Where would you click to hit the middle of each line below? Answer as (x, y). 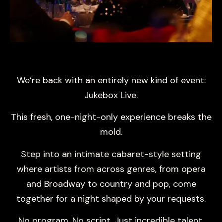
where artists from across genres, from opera (111, 169)
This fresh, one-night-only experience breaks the (111, 117)
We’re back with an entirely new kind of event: (111, 80)
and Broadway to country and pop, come (111, 184)
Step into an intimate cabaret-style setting (111, 154)
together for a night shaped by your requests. (111, 198)
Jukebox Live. (111, 95)
